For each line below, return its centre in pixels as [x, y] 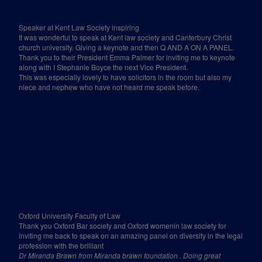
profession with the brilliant [61, 245]
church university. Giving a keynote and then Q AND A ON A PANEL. [127, 47]
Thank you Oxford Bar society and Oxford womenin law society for [123, 225]
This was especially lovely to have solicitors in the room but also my [125, 77]
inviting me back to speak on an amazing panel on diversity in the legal [131, 235]
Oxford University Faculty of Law [70, 216]
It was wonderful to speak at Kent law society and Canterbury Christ [125, 37]
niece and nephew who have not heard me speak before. [109, 87]
